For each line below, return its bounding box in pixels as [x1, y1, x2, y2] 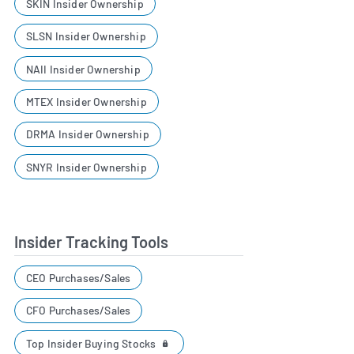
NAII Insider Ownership [25, 62, 141, 76]
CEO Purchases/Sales [25, 271, 131, 285]
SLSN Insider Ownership [25, 29, 146, 43]
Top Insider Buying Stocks [25, 336, 159, 350]
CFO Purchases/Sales [25, 303, 131, 318]
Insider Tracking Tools [14, 232, 168, 251]
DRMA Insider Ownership [25, 127, 149, 141]
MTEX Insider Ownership [25, 95, 147, 109]
